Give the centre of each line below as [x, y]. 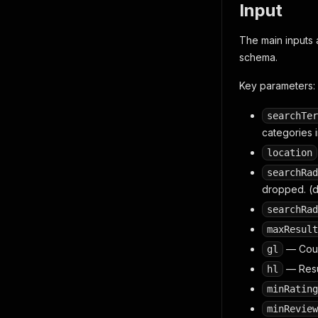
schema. [258, 57]
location [290, 153]
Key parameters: [277, 86]
